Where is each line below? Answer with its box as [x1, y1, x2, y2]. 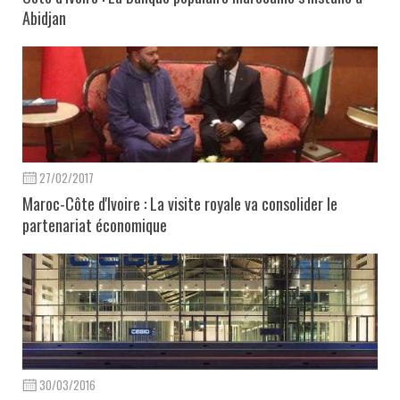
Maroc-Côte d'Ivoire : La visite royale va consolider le [22, 191, 337, 215]
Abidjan [22, 5, 66, 29]
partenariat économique [22, 212, 167, 237]
